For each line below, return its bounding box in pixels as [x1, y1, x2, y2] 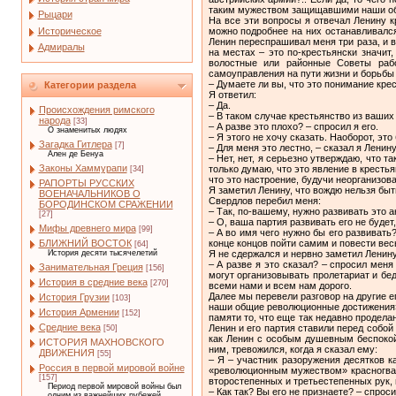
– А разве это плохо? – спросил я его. [208, 120, 378, 132]
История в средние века [38, 277, 148, 287]
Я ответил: [208, 88, 256, 100]
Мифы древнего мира [38, 223, 136, 233]
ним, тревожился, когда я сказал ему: [208, 343, 377, 354]
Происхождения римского [38, 104, 155, 115]
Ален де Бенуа [47, 149, 103, 158]
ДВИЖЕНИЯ [38, 347, 95, 358]
